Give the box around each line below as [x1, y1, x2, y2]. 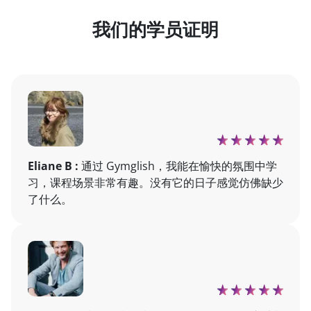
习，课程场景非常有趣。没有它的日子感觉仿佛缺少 [28, 175, 283, 190]
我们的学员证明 [92, 18, 219, 42]
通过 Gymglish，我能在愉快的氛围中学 [81, 158, 277, 174]
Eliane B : [28, 158, 81, 174]
